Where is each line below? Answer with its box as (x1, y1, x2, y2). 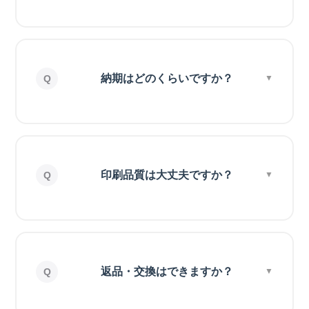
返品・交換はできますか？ (101, 266, 233, 278)
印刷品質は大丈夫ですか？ (101, 169, 233, 181)
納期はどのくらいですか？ (101, 72, 233, 85)
